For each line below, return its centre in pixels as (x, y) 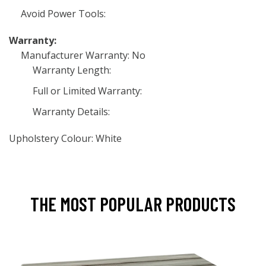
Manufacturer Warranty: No (83, 55)
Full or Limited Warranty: (87, 91)
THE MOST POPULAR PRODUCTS (133, 204)
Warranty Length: (72, 70)
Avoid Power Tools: (63, 14)
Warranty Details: (71, 112)
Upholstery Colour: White (65, 138)
